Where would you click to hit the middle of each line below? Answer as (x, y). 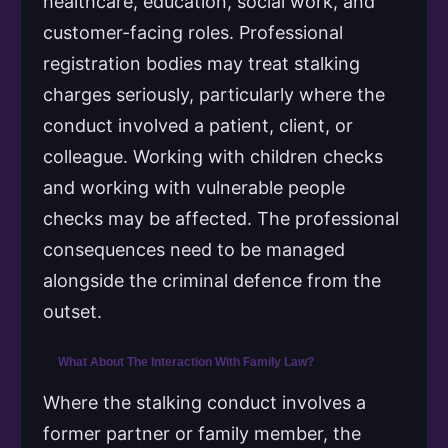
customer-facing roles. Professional (193, 32)
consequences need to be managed (194, 249)
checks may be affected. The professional (221, 218)
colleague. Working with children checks (213, 156)
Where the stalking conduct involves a (204, 402)
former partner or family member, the (202, 433)
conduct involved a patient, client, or (198, 125)
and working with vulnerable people (194, 187)
